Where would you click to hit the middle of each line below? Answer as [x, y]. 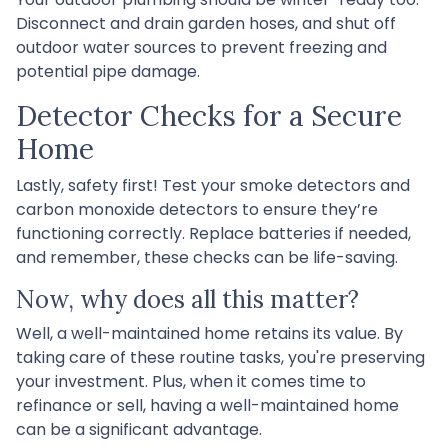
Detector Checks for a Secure [209, 115]
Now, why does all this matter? [187, 299]
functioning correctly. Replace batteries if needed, [213, 233]
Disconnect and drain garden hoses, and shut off [206, 23]
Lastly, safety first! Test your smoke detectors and [213, 185]
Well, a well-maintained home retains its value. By [209, 333]
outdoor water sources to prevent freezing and [201, 47]
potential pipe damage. [108, 71]
